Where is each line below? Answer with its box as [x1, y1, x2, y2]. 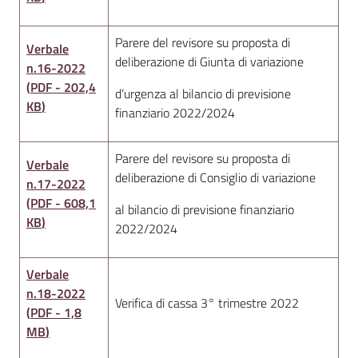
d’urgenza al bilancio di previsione [115, 84, 291, 103]
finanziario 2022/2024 [115, 103, 235, 122]
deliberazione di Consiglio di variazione [115, 168, 316, 187]
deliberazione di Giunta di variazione [115, 52, 304, 71]
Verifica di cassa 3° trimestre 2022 [115, 293, 299, 312]
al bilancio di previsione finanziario [115, 200, 294, 219]
